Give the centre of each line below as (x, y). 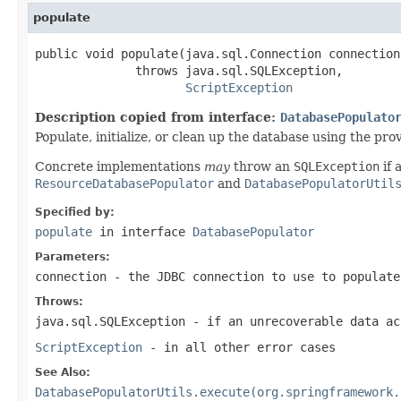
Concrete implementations (119, 166)
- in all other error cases (239, 347)
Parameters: (73, 256)
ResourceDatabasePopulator (124, 183)
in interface (142, 231)
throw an (262, 166)
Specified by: (75, 212)
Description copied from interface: (158, 117)
